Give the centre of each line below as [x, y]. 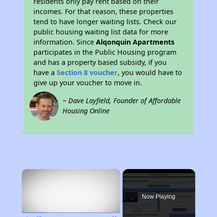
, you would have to [150, 72]
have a [45, 72]
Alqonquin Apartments [135, 42]
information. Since [65, 42]
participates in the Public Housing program [105, 52]
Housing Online [86, 111]
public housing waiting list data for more [101, 32]
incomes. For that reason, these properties [104, 11]
